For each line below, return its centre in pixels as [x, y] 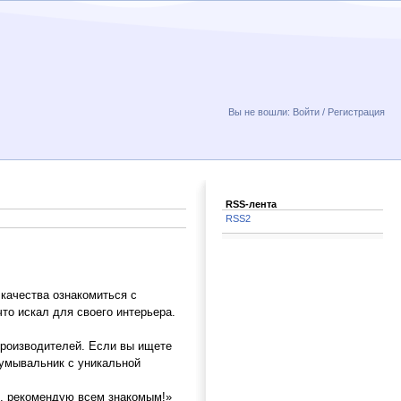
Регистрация [356, 112]
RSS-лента [251, 204]
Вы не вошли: [260, 112]
